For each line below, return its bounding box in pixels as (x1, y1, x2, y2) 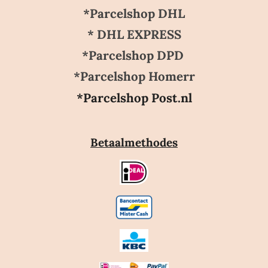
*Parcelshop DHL (83, 5, 185, 22)
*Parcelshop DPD (81, 47, 187, 64)
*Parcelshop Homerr (73, 68, 195, 85)
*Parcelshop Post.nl (76, 89, 192, 106)
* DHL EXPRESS (87, 26, 181, 42)
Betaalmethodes (90, 135, 178, 150)
